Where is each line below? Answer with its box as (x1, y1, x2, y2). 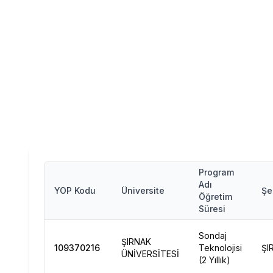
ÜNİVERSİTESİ (121, 249, 179, 259)
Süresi (199, 204, 225, 214)
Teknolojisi (199, 243, 242, 253)
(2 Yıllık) (199, 255, 230, 265)
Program (199, 167, 234, 177)
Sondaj (199, 230, 227, 241)
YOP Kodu (54, 185, 96, 196)
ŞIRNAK (121, 236, 151, 247)
